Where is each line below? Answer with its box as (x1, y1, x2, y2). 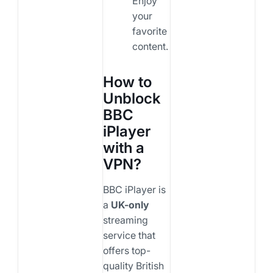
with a (102, 138, 144, 157)
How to (102, 73, 152, 91)
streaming (102, 213, 148, 226)
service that (102, 229, 155, 241)
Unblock (102, 89, 160, 107)
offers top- (102, 244, 151, 257)
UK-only (110, 198, 149, 211)
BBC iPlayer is (102, 183, 166, 196)
